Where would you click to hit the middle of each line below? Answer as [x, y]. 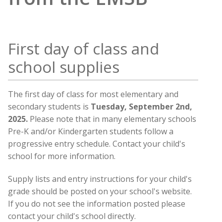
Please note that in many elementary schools [113, 119]
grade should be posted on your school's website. [100, 191]
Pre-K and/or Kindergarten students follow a [91, 131]
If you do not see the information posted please [97, 203]
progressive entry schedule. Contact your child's [97, 143]
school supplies [64, 67]
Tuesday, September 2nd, [141, 106]
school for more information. [62, 156]
